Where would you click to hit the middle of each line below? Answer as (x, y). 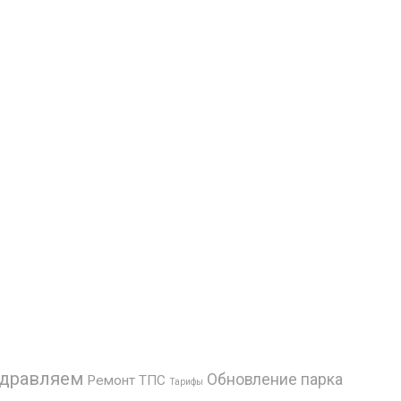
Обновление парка (275, 379)
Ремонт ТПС (126, 380)
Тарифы (186, 381)
